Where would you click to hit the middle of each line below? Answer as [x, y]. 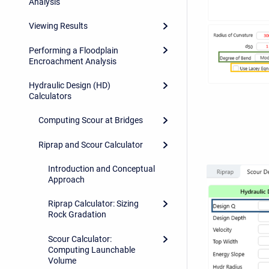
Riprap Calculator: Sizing [93, 204]
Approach [66, 180]
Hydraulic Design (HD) [70, 85]
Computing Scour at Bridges [91, 120]
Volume [62, 260]
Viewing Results [58, 26]
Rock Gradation [77, 215]
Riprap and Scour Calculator [91, 144]
